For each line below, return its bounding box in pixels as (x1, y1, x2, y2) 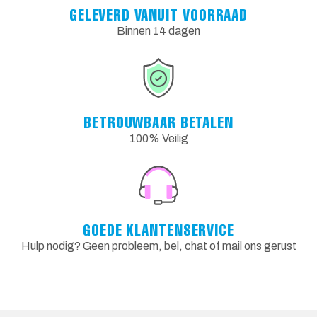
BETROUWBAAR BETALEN (83, 113, 234, 132)
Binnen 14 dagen (117, 25, 200, 37)
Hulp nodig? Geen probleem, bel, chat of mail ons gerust (21, 240, 296, 252)
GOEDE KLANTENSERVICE (83, 220, 234, 239)
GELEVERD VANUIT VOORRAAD (69, 5, 248, 24)
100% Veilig (129, 132, 188, 144)
